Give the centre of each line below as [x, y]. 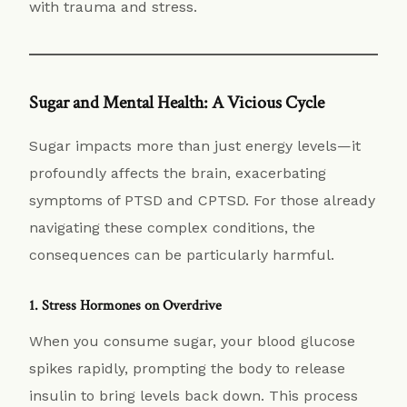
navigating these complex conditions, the [173, 227]
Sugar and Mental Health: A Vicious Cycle [177, 102]
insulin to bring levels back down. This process [194, 395]
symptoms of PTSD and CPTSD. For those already [203, 200]
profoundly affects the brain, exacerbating [178, 173]
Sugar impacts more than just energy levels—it [195, 145]
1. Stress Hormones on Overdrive [126, 305]
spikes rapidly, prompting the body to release [188, 368]
